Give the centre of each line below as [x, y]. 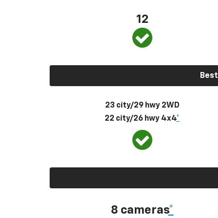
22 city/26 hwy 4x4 [140, 118]
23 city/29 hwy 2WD [142, 105]
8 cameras [139, 210]
